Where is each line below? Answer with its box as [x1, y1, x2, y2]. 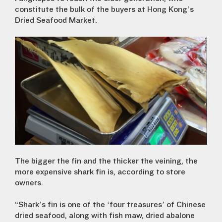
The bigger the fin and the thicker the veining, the [15, 156, 198, 166]
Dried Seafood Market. [15, 15, 97, 25]
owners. [15, 178, 43, 187]
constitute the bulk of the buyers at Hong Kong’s [15, 4, 194, 14]
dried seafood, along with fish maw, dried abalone [15, 211, 195, 220]
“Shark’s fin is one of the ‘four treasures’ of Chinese [15, 200, 206, 209]
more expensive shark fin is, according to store [15, 167, 185, 176]
